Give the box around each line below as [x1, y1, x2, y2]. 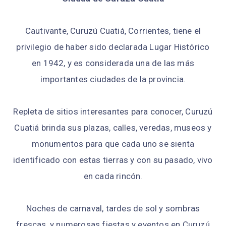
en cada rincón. [83, 171, 143, 181]
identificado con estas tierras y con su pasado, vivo [13, 154, 213, 165]
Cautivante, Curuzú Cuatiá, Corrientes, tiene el [25, 25, 201, 36]
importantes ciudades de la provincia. [40, 74, 186, 84]
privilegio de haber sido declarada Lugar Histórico [16, 41, 210, 52]
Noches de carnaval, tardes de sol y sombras [26, 203, 200, 213]
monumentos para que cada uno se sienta [31, 138, 195, 149]
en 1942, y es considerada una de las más [31, 58, 194, 68]
